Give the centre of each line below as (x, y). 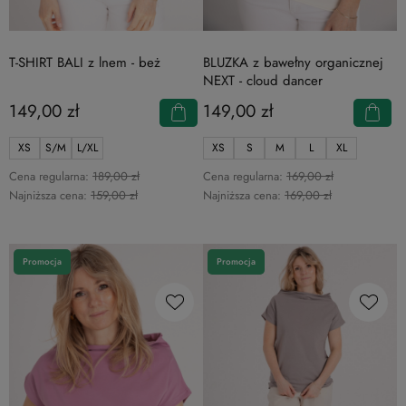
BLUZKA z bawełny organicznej (293, 62)
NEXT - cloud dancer (263, 80)
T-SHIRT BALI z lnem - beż (85, 62)
